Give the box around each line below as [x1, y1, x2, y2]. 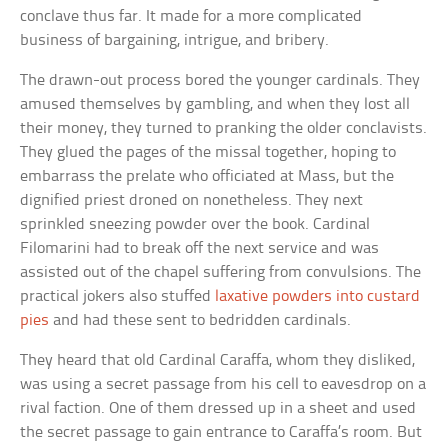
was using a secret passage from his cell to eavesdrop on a [20, 376, 427, 394]
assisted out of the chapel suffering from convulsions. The [20, 264, 422, 282]
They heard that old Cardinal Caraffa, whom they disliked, [20, 352, 416, 370]
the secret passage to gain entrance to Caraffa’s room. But [20, 424, 423, 442]
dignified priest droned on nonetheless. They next [20, 192, 364, 210]
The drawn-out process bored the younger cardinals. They [20, 72, 421, 90]
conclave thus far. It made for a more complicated [20, 8, 363, 26]
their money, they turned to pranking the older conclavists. [20, 120, 428, 138]
